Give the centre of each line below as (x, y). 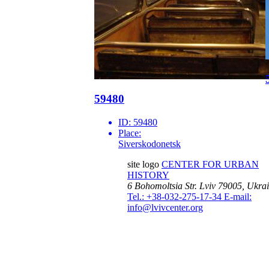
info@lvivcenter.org (165, 208)
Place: (130, 133)
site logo (143, 165)
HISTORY (148, 175)
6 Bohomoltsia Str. (162, 186)
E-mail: (238, 197)
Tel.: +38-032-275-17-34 (176, 197)
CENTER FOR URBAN (210, 165)
